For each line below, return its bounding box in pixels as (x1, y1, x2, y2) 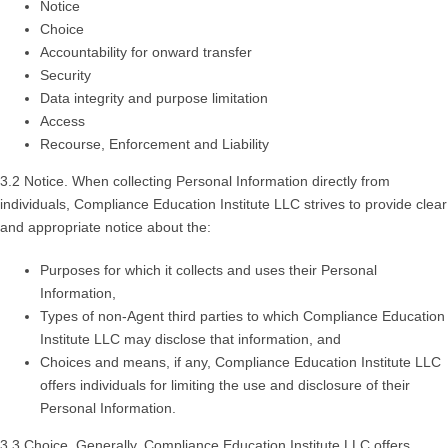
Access (40, 113, 85, 130)
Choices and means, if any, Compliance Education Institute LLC (40, 354, 441, 371)
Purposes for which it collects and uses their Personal (40, 262, 377, 279)
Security (40, 67, 91, 84)
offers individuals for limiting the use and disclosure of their (40, 377, 410, 394)
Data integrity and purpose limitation (40, 90, 268, 107)
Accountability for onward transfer (40, 44, 252, 61)
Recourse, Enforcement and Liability (40, 136, 269, 153)
